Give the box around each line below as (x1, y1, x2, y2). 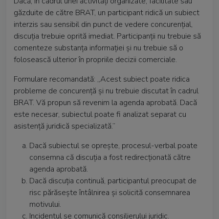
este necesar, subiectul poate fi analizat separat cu (14, 109, 186, 120)
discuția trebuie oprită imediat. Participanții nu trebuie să (14, 31, 201, 42)
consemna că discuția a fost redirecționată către (29, 152, 191, 163)
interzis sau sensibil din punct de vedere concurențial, (14, 19, 193, 30)
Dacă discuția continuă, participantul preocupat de (29, 175, 197, 186)
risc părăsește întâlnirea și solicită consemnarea (29, 187, 190, 198)
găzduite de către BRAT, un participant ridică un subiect (14, 7, 199, 18)
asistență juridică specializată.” (14, 121, 115, 131)
